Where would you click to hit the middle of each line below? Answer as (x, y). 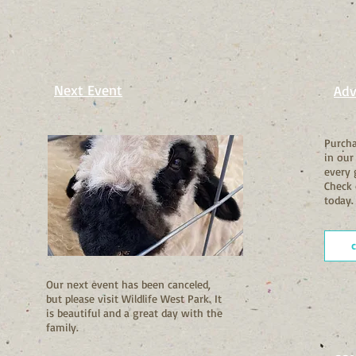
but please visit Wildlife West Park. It (134, 298)
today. (339, 199)
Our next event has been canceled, (128, 284)
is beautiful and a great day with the (134, 312)
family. (62, 327)
